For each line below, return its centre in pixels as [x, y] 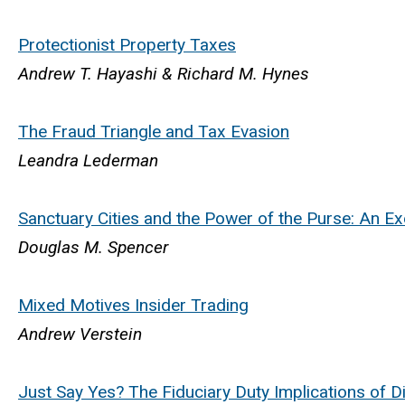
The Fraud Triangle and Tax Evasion [154, 132]
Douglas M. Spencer [93, 248]
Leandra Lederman [88, 161]
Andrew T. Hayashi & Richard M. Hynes [164, 74]
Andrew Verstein [80, 334]
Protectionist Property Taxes [127, 45]
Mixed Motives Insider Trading [133, 306]
